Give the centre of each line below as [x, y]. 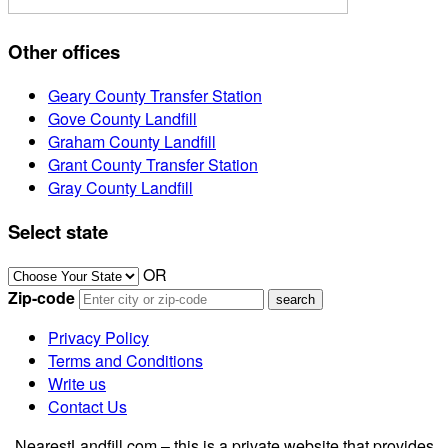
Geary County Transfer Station [155, 95]
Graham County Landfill [132, 141]
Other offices [64, 52]
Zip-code [41, 298]
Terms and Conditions [125, 361]
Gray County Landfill [120, 187]
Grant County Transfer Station [153, 164]
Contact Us [87, 407]
